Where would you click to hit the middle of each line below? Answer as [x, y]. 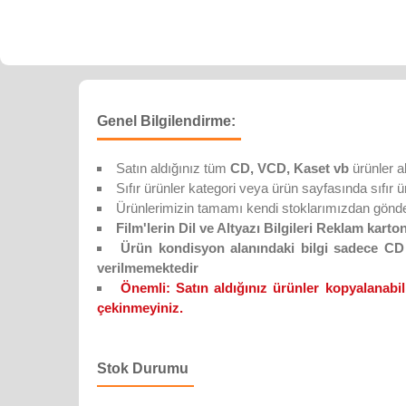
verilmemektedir [148, 267]
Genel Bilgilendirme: [166, 121]
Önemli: [145, 287]
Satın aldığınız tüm [173, 168]
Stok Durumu [143, 368]
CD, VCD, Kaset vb [290, 168]
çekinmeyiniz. [140, 307]
